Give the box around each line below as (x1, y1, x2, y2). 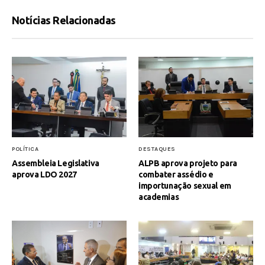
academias (138, 192, 179, 202)
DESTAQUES (138, 146, 176, 153)
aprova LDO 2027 (12, 170, 77, 180)
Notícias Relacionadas (12, 14, 116, 26)
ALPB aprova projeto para (138, 159, 237, 169)
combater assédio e (138, 170, 214, 180)
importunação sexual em (138, 181, 231, 191)
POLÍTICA (12, 146, 38, 153)
